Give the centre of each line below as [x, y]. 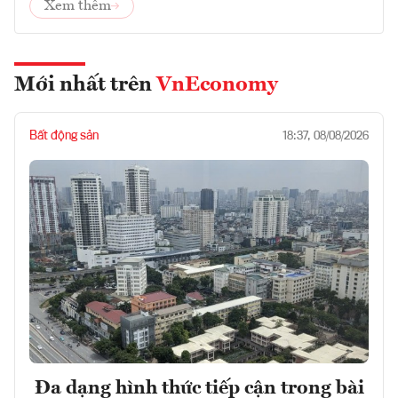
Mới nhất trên [85, 85]
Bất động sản [64, 135]
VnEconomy [217, 85]
